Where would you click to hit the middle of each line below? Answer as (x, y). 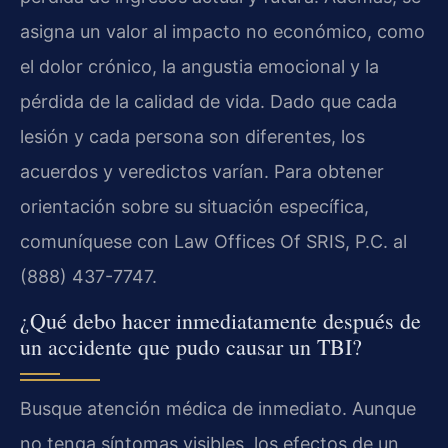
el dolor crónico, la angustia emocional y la (199, 66)
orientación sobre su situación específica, (194, 206)
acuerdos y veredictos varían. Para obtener (202, 171)
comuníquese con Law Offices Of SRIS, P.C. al (213, 241)
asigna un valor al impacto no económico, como (222, 31)
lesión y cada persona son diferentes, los (192, 136)
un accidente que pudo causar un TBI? (191, 347)
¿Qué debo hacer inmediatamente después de (220, 321)
